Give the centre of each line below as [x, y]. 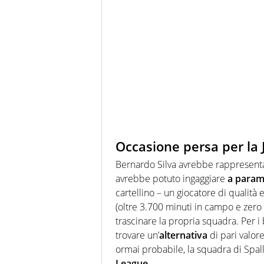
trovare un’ [137, 235]
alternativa [183, 235]
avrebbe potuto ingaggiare [171, 178]
